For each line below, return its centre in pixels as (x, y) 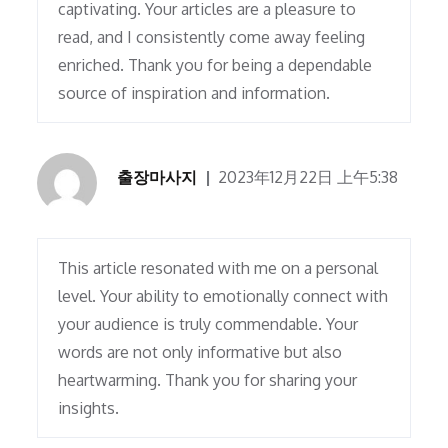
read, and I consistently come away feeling (212, 37)
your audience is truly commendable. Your (208, 324)
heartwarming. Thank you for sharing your (208, 380)
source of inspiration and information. (194, 93)
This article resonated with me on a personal (218, 268)
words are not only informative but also (200, 352)
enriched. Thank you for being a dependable (215, 65)
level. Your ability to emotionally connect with (223, 296)
